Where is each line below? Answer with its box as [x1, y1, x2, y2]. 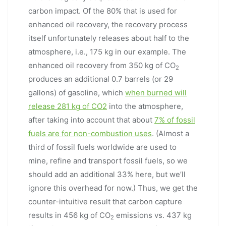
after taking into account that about [28, 115, 154, 125]
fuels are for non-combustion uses [28, 129, 152, 139]
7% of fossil [154, 115, 195, 125]
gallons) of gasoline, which [28, 88, 125, 98]
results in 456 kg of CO [28, 210, 110, 220]
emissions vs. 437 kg [114, 210, 192, 220]
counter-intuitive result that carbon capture [28, 197, 182, 207]
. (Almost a [152, 129, 189, 139]
